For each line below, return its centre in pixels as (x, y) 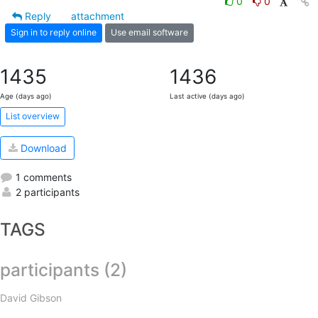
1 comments (42, 177)
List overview (33, 116)
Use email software (149, 33)
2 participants (46, 192)
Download (42, 148)
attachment (98, 16)
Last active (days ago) (207, 96)
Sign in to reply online (54, 33)
